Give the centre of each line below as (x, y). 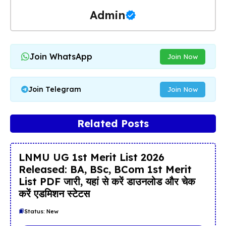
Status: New (41, 211)
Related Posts (113, 124)
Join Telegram (54, 90)
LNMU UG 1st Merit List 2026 (91, 157)
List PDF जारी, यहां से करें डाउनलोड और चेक (107, 181)
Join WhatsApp (61, 56)
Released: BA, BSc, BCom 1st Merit (105, 169)
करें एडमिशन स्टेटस (54, 193)
